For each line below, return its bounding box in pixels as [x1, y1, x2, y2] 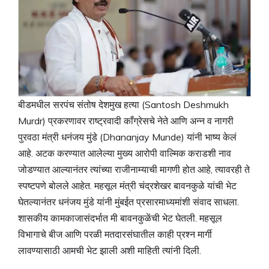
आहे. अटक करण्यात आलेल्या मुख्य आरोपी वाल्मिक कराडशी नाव [18, 147, 231, 160]
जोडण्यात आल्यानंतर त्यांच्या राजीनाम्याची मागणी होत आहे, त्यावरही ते [18, 163, 250, 176]
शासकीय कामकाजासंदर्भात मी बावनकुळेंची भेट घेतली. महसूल [18, 212, 222, 225]
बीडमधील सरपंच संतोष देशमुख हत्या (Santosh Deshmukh [18, 98, 229, 111]
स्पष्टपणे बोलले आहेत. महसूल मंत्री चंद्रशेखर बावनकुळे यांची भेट [18, 180, 237, 192]
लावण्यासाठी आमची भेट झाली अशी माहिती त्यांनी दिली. [18, 244, 204, 257]
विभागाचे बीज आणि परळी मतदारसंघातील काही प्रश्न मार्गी [18, 228, 212, 241]
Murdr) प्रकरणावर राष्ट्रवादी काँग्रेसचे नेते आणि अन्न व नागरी [18, 115, 234, 127]
